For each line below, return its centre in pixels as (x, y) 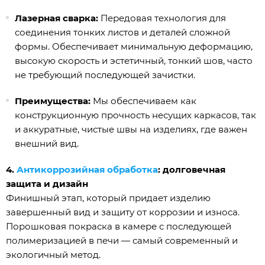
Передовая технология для (162, 18)
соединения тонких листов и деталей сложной (122, 33)
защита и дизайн (47, 184)
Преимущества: (53, 101)
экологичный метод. (53, 255)
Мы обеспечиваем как (143, 101)
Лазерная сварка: (56, 18)
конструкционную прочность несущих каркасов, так (135, 115)
